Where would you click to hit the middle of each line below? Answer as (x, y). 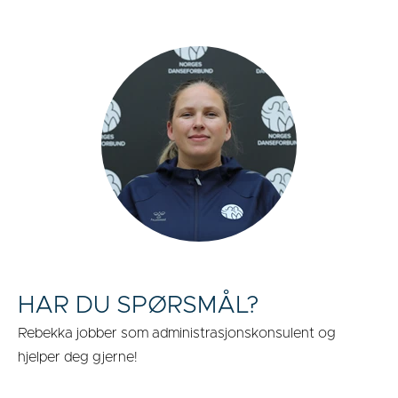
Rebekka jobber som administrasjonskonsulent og (177, 334)
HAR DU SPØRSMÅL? (139, 306)
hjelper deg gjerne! (78, 358)
